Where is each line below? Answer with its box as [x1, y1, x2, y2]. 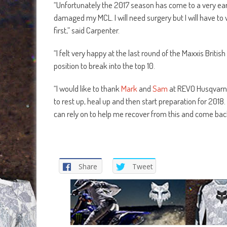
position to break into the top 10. [54, 60, 155, 71]
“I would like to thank [54, 83, 121, 94]
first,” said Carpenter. [54, 25, 120, 36]
